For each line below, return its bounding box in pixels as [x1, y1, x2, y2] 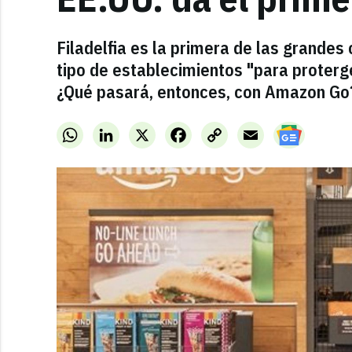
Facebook [189, 123, 237, 139]
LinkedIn [116, 123, 160, 139]
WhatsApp [80, 123, 133, 139]
